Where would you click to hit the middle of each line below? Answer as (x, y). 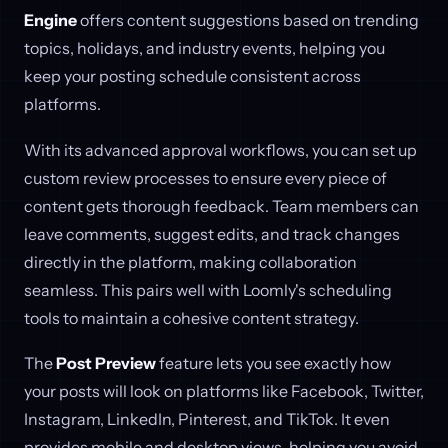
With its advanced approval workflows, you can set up (220, 149)
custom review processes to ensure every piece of (205, 177)
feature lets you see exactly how (273, 363)
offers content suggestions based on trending (248, 20)
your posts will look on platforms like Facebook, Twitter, (224, 391)
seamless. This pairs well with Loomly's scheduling (208, 289)
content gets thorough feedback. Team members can (221, 205)
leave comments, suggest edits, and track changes (212, 233)
